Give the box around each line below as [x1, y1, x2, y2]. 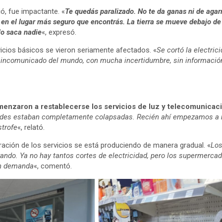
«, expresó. [41, 27, 76, 37]
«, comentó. [33, 161, 72, 170]
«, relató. [17, 122, 45, 132]
